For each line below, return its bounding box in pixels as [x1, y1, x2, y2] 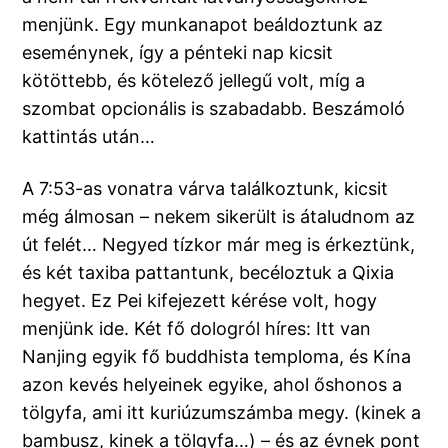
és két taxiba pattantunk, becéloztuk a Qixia [22, 262, 395, 284]
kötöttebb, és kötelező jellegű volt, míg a [22, 70, 366, 92]
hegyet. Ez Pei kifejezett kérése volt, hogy [22, 290, 378, 312]
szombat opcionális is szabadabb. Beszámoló [22, 98, 406, 120]
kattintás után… [22, 126, 156, 148]
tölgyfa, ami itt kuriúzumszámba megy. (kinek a [22, 402, 422, 424]
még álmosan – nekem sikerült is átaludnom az [22, 206, 416, 228]
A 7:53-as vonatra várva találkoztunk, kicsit [22, 178, 389, 200]
